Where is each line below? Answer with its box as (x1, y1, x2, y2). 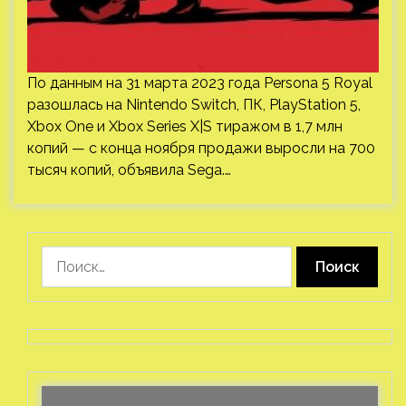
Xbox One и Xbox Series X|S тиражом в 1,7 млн (27, 118, 343, 135)
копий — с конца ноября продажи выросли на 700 (27, 140, 375, 157)
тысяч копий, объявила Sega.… (27, 161, 231, 179)
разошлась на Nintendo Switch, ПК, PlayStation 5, (27, 96, 361, 113)
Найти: (41, 247, 87, 265)
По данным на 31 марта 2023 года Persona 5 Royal (27, 74, 372, 92)
